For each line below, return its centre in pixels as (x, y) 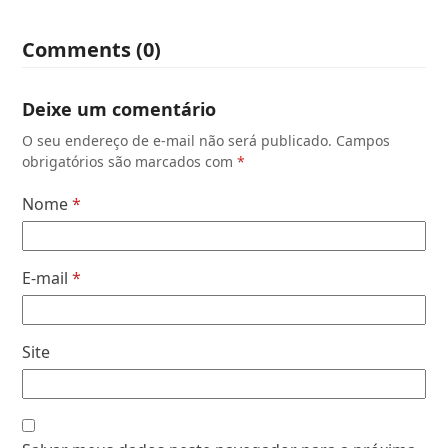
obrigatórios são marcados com (130, 161)
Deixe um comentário (119, 108)
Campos (363, 140)
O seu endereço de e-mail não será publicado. (177, 140)
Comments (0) (92, 49)
